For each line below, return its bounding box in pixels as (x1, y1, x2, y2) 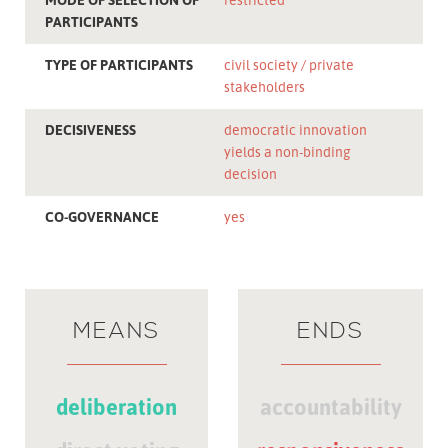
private (309, 56, 354, 74)
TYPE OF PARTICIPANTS (45, 56, 193, 74)
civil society (224, 56, 298, 74)
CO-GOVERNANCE (45, 208, 159, 226)
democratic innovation (224, 121, 367, 139)
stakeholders (224, 78, 305, 96)
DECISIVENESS (45, 121, 136, 139)
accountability (259, 392, 402, 420)
